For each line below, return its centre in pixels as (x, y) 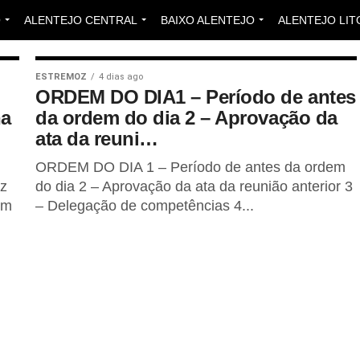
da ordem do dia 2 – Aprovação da (186, 118)
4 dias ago (121, 77)
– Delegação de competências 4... (145, 206)
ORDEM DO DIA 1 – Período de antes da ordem (190, 167)
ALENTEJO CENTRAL (81, 20)
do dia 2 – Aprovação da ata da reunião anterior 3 (194, 186)
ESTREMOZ (61, 77)
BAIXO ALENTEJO (208, 20)
